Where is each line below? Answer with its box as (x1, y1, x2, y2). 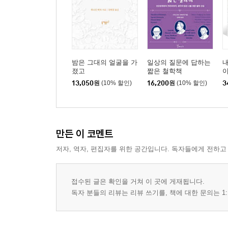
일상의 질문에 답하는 (147, 59, 211, 67)
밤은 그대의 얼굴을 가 (72, 59, 137, 67)
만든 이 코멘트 (56, 127, 113, 140)
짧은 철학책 (147, 67, 182, 75)
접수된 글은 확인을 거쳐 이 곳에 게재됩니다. (71, 178, 205, 186)
